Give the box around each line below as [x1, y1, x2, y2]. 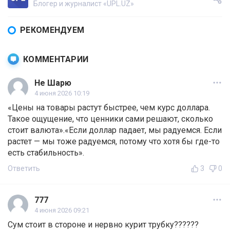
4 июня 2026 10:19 [34, 89, 89, 98]
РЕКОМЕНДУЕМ [20, 25, 85, 35]
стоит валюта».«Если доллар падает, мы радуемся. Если [8, 125, 222, 136]
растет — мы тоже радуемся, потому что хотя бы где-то [8, 137, 220, 147]
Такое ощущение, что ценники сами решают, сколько [8, 114, 213, 124]
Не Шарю [34, 78, 71, 88]
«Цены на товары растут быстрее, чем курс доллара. [8, 103, 210, 113]
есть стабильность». [8, 148, 84, 158]
